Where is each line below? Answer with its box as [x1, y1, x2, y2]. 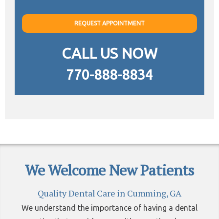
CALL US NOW [62, 45, 157, 62]
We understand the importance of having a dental [22, 203, 197, 213]
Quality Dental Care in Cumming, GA [38, 187, 181, 199]
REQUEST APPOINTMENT [74, 20, 145, 27]
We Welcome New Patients [24, 160, 195, 180]
